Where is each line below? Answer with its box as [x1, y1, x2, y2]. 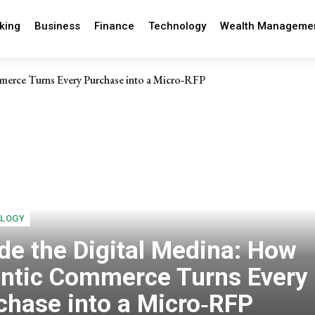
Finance [94, 20, 134, 32]
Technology [148, 20, 206, 32]
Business [34, 20, 80, 32]
